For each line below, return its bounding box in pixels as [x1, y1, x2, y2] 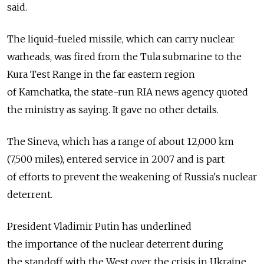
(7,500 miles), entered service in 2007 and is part [7, 153, 225, 166]
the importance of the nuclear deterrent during [7, 238, 223, 250]
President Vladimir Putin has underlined [7, 220, 192, 233]
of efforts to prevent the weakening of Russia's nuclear [7, 171, 257, 183]
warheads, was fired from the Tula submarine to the [7, 51, 242, 63]
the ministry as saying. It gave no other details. [7, 104, 219, 116]
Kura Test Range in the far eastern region [7, 68, 195, 81]
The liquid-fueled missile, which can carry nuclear [7, 33, 235, 45]
